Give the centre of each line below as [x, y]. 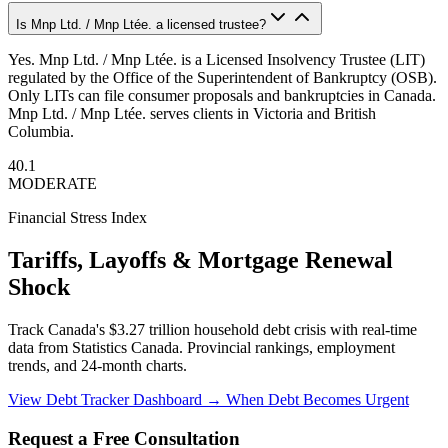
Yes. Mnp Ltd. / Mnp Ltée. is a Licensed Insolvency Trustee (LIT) [216, 59]
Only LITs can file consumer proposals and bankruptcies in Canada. [222, 95]
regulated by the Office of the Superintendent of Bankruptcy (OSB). [222, 77]
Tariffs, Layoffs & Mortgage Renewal [200, 259]
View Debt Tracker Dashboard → [117, 399]
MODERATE [52, 183]
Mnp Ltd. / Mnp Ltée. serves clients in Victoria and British [192, 113]
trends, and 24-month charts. [97, 365]
